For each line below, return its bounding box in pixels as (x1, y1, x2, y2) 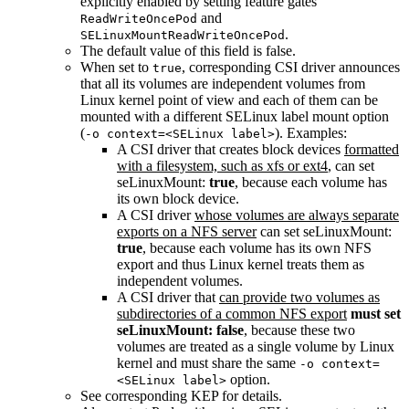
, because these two (244, 321, 355, 338)
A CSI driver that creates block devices (117, 141, 344, 157)
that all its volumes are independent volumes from (80, 75, 365, 91)
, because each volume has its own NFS (142, 239, 372, 256)
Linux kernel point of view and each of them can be (80, 91, 378, 108)
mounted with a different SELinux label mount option (80, 108, 389, 124)
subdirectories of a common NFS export (117, 305, 347, 321)
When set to (80, 58, 152, 75)
